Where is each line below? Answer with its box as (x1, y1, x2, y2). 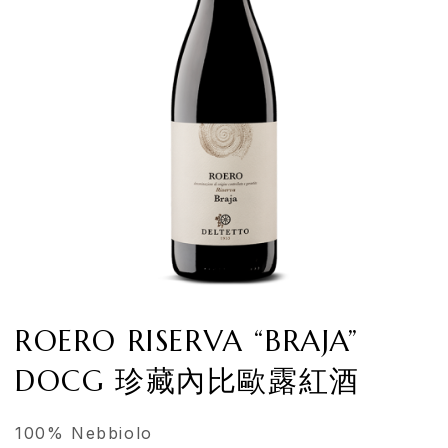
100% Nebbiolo (15, 423, 153, 444)
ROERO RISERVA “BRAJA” (15, 323, 359, 360)
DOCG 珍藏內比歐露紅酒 (15, 363, 360, 400)
